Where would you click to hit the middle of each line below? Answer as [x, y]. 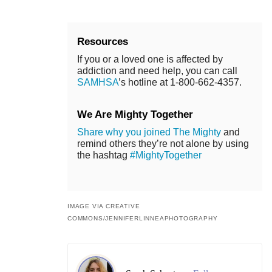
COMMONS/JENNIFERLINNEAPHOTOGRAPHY [143, 219]
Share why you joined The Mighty [149, 132]
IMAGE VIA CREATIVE [104, 206]
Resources [103, 42]
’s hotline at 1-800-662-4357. [180, 83]
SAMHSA [98, 83]
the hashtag [104, 155]
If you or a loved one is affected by [150, 59]
